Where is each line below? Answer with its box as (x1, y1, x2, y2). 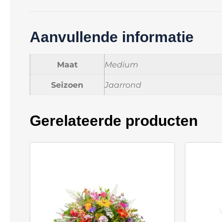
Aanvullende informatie (30, 28, 194, 45)
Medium (105, 59, 138, 69)
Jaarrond (105, 79, 141, 90)
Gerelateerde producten (30, 112, 198, 129)
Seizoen (51, 79, 83, 90)
